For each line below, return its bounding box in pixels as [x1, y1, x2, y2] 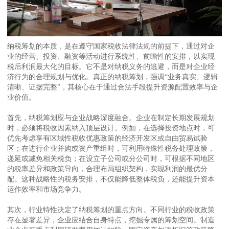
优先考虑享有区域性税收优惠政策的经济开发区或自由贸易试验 [7, 133, 208, 142]
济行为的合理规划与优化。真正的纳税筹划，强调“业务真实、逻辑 [7, 72, 218, 81]
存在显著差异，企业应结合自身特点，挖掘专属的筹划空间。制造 [7, 215, 215, 224]
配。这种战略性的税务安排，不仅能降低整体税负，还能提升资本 [7, 174, 215, 183]
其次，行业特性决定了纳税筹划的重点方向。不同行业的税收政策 [7, 205, 215, 214]
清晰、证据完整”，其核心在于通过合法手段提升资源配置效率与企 [7, 82, 218, 91]
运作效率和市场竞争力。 [7, 185, 86, 193]
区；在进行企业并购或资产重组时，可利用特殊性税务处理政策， [7, 144, 215, 152]
